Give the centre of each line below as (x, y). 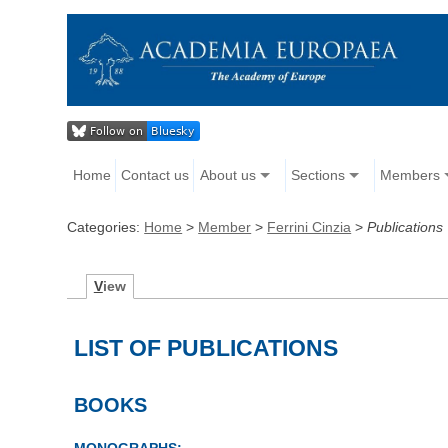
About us (227, 175)
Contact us (155, 175)
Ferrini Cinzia (309, 227)
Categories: (106, 227)
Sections (317, 175)
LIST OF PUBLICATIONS (206, 348)
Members (409, 175)
